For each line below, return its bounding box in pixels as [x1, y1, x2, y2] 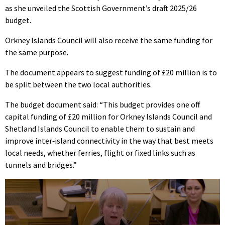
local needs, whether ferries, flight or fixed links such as [5, 148, 195, 158]
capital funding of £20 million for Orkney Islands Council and [5, 111, 212, 122]
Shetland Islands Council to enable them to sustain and [5, 124, 195, 134]
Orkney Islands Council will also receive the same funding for [5, 35, 212, 46]
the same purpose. [5, 47, 68, 58]
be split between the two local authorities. [5, 79, 152, 90]
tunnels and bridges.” [5, 160, 77, 170]
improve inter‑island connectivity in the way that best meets [5, 136, 213, 146]
